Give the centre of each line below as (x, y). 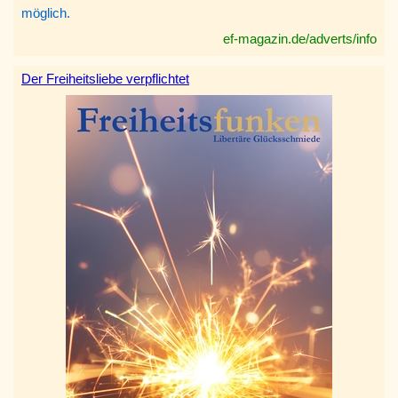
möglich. (46, 13)
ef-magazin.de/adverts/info (300, 39)
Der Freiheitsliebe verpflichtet (105, 79)
